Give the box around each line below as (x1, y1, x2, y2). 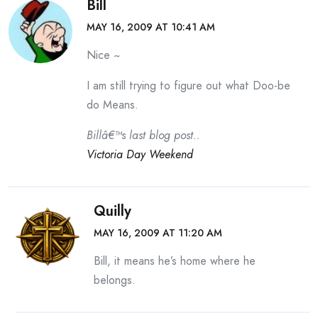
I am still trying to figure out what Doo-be (87, 77, 290, 94)
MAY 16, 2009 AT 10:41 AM (87, 20, 215, 34)
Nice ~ (87, 47, 120, 63)
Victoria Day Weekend (87, 146, 193, 163)
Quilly (94, 201, 131, 221)
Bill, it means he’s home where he (94, 253, 256, 269)
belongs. (94, 272, 136, 288)
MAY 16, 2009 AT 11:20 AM (94, 226, 222, 240)
